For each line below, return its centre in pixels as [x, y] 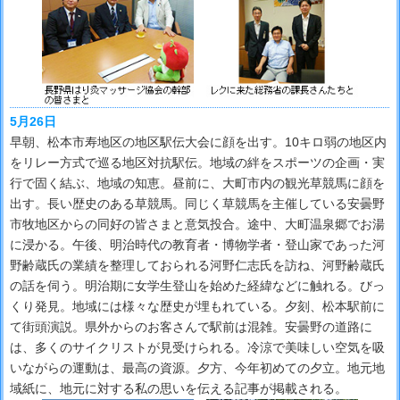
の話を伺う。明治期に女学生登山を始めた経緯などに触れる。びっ [197, 286]
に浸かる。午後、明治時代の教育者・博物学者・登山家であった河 [197, 245]
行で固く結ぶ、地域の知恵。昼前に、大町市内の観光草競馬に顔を [197, 183]
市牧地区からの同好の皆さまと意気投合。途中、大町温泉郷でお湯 [197, 225]
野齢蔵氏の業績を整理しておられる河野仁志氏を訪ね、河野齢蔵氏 [197, 266]
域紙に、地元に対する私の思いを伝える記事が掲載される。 [179, 389]
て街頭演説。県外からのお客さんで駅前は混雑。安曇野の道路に [191, 327]
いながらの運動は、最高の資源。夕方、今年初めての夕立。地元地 [197, 368]
